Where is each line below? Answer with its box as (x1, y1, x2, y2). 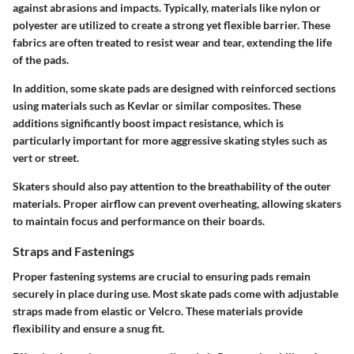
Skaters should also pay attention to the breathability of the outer (13, 179, 331, 194)
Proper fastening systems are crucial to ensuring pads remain (13, 269, 311, 283)
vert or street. (13, 151, 79, 165)
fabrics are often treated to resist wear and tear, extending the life (13, 36, 332, 50)
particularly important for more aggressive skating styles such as (13, 134, 327, 148)
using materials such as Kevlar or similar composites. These (13, 99, 301, 113)
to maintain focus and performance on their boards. (13, 214, 265, 228)
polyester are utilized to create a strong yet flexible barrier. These (13, 18, 330, 32)
